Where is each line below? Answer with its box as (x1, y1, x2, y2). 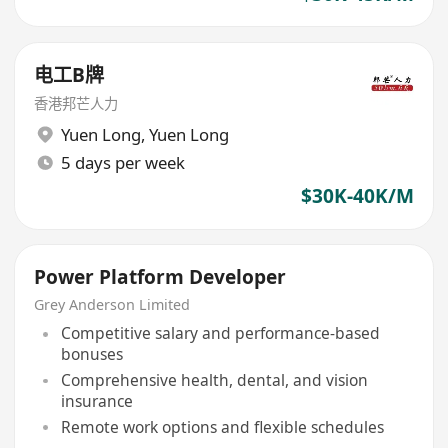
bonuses (60, 343, 123, 366)
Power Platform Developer (34, 264, 287, 291)
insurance (60, 390, 133, 413)
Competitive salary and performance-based (60, 322, 380, 345)
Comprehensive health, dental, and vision (60, 369, 368, 392)
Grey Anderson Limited (34, 294, 191, 314)
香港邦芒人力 (34, 94, 119, 114)
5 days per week (60, 150, 185, 174)
